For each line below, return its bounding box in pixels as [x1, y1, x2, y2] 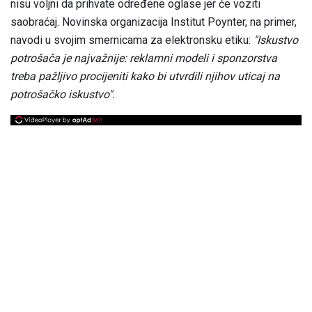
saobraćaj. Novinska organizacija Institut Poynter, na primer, [10, 15, 297, 29]
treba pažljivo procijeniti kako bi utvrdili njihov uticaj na [10, 69, 280, 83]
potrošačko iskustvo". [10, 87, 115, 101]
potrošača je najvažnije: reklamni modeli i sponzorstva [10, 51, 277, 65]
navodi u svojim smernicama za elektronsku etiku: [10, 33, 253, 47]
